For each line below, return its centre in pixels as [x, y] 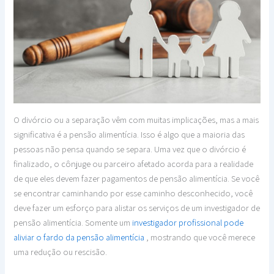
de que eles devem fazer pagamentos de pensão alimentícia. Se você [137, 178]
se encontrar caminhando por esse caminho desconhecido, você [133, 193]
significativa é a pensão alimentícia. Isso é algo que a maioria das [129, 134]
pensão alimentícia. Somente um [73, 222]
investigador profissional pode [188, 222]
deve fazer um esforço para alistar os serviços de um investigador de [137, 207]
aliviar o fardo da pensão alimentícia [79, 237]
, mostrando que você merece [200, 237]
